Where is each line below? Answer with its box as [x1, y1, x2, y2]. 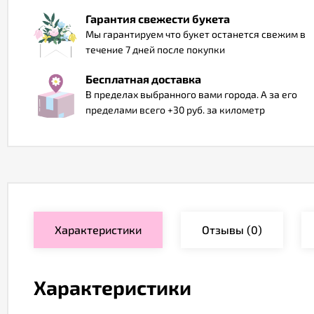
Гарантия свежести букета [86, 12, 230, 25]
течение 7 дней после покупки [86, 43, 225, 55]
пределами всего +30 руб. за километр [86, 104, 265, 116]
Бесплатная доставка [86, 72, 201, 86]
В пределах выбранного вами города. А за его [86, 88, 297, 100]
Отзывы [202, 223, 244, 236]
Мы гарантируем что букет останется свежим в [86, 28, 306, 40]
